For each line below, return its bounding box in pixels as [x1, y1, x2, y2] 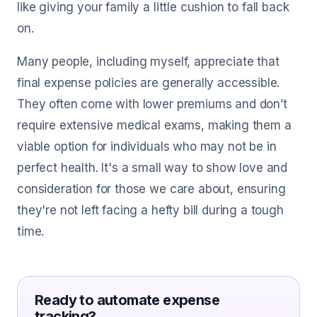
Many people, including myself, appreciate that [17, 54, 279, 69]
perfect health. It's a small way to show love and [17, 161, 288, 175]
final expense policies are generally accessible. [17, 76, 280, 90]
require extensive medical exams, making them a [17, 118, 292, 132]
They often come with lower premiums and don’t [17, 97, 287, 111]
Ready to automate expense [35, 292, 219, 309]
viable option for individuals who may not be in [17, 139, 277, 154]
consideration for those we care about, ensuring [17, 182, 286, 196]
